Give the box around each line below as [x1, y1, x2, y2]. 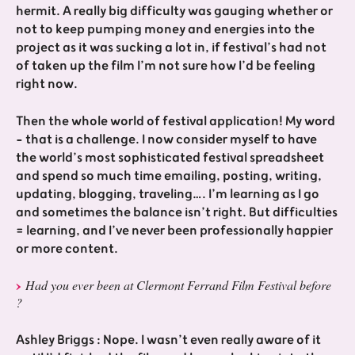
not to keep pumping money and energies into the [16, 17, 315, 40]
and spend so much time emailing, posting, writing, [16, 164, 322, 187]
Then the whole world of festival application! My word [16, 109, 335, 132]
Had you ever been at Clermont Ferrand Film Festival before [25, 276, 331, 293]
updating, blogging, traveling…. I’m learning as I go [16, 182, 319, 205]
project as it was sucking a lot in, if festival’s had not [16, 36, 326, 59]
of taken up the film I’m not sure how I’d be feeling [16, 54, 315, 77]
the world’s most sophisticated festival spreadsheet [16, 146, 324, 169]
